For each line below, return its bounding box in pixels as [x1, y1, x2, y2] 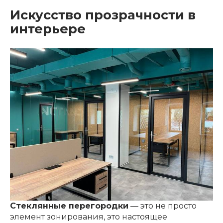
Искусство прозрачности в [10, 7, 196, 23]
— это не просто [128, 201, 197, 211]
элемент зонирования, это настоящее [10, 212, 167, 222]
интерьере [10, 21, 86, 37]
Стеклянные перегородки [10, 201, 128, 211]
